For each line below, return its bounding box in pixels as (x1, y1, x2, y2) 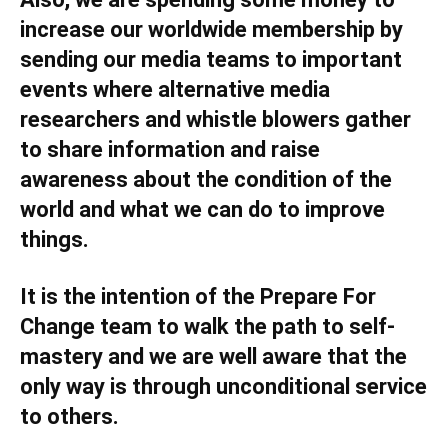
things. (20, 227, 94, 252)
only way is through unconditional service (20, 374, 427, 399)
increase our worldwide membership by (20, 17, 403, 42)
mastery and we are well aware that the (20, 344, 407, 369)
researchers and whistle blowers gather (20, 107, 411, 132)
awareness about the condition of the (20, 167, 392, 192)
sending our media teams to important (20, 47, 402, 72)
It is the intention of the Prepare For (20, 284, 376, 309)
